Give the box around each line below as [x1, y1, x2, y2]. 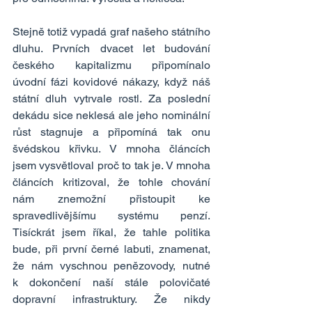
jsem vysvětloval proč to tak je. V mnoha [13, 159, 210, 173]
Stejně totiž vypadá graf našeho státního [13, 25, 210, 39]
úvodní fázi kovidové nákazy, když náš [13, 75, 210, 89]
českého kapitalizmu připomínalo [13, 58, 210, 72]
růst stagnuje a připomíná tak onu [13, 125, 210, 139]
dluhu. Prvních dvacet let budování [13, 42, 210, 56]
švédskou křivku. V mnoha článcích [13, 142, 210, 156]
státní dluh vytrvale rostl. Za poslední [13, 92, 210, 106]
